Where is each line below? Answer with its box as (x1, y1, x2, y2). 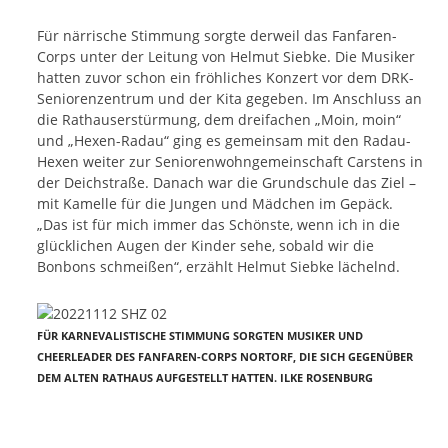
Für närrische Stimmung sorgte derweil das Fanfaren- (37, 26, 397, 46)
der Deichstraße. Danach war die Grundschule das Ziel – (37, 173, 416, 193)
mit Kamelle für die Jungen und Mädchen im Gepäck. (37, 194, 393, 214)
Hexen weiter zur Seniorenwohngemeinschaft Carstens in (37, 152, 423, 172)
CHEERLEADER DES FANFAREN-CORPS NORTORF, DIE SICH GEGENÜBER (37, 349, 413, 364)
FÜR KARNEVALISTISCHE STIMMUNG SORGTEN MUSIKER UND (37, 328, 363, 343)
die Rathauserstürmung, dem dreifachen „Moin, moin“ (37, 110, 401, 130)
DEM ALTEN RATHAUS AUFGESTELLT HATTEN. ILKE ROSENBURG (37, 370, 373, 385)
